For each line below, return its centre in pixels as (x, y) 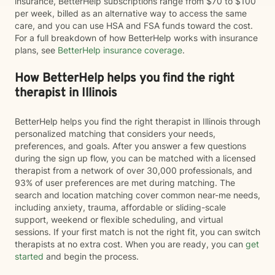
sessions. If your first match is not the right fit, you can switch (137, 232)
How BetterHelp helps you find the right (125, 79)
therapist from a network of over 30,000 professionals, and (134, 170)
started (29, 256)
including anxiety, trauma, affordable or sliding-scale (120, 207)
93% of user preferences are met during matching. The (125, 183)
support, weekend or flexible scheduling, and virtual (119, 219)
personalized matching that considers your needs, (115, 134)
